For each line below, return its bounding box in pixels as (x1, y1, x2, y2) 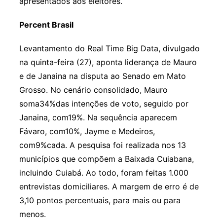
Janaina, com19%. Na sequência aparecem (19, 112, 177, 122)
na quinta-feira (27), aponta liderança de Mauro (19, 57, 197, 67)
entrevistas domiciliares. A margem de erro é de (19, 181, 199, 191)
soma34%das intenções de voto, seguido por (19, 98, 188, 109)
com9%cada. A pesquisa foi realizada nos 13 (19, 140, 186, 150)
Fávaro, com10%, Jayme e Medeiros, (19, 126, 155, 136)
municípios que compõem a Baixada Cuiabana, (19, 153, 194, 164)
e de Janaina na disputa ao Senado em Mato (19, 71, 186, 81)
